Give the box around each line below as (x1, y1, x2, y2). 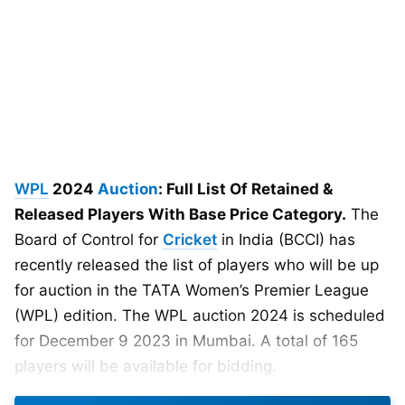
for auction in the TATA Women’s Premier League (14, 281, 369, 299)
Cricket (163, 231, 217, 249)
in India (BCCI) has (217, 231, 355, 249)
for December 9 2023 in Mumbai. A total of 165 (14, 332, 358, 350)
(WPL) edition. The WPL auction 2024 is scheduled (14, 306, 385, 325)
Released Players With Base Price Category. (14, 205, 346, 223)
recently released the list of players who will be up (14, 256, 379, 274)
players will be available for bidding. (14, 357, 277, 375)
